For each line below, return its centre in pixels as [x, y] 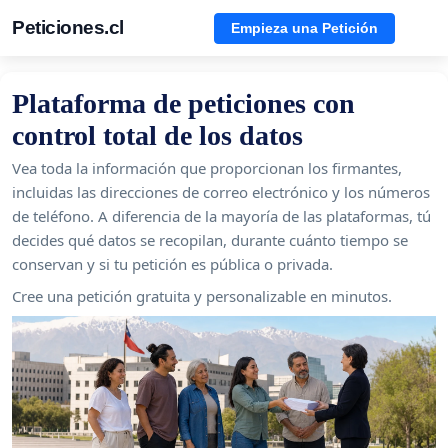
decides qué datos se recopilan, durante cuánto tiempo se [210, 240]
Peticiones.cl [68, 27]
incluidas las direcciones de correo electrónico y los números [221, 192]
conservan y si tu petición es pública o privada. [172, 264]
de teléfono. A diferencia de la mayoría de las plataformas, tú [221, 216]
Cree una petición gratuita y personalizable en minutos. [202, 296]
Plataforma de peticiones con [183, 103]
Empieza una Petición [304, 27]
